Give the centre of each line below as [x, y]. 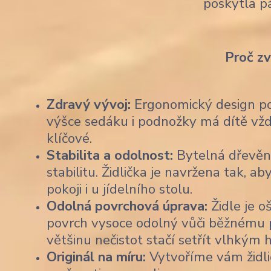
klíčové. [69, 138]
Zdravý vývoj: [89, 104]
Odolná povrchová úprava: [127, 206]
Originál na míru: [96, 256]
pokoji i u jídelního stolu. [119, 189]
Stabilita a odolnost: [110, 155]
